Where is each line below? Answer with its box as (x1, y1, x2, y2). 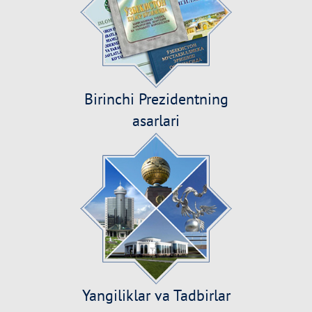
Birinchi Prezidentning (84, 89, 228, 109)
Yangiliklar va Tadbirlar (81, 286, 231, 305)
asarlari (132, 111, 180, 130)
